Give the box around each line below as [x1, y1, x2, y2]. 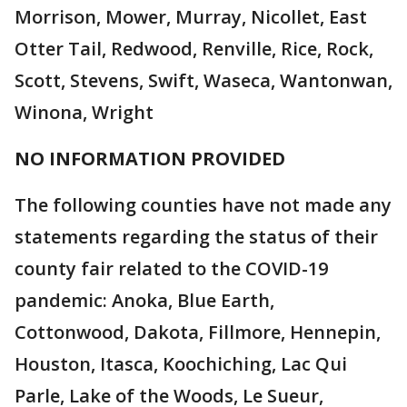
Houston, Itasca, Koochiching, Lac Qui [15, 352, 347, 376]
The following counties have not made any [15, 193, 392, 217]
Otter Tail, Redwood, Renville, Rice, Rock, [15, 36, 373, 61]
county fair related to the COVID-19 [15, 256, 328, 281]
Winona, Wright [15, 100, 154, 124]
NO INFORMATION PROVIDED [15, 146, 290, 171]
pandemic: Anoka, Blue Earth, [15, 288, 274, 313]
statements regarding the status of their [15, 224, 378, 249]
